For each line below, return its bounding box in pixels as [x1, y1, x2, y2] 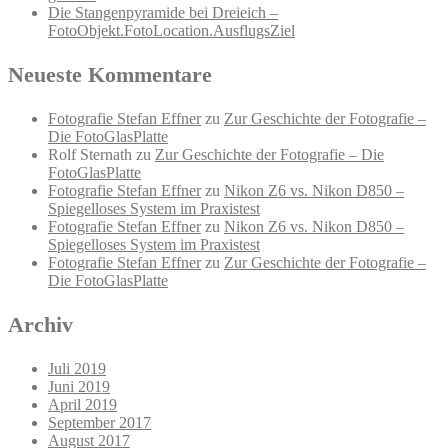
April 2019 [48, 395, 117, 413]
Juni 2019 [48, 377, 110, 395]
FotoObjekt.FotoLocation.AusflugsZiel [48, 21, 295, 39]
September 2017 [48, 413, 151, 431]
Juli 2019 [48, 359, 106, 377]
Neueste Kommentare [8, 61, 212, 87]
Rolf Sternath [48, 145, 132, 163]
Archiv [8, 311, 73, 337]
